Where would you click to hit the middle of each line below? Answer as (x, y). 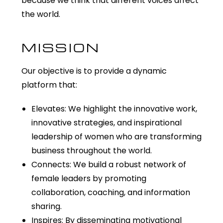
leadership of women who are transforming (116, 136)
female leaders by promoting (89, 178)
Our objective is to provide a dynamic (94, 71)
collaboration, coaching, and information (111, 192)
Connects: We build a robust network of (109, 164)
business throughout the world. (91, 150)
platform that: (49, 85)
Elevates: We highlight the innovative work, (114, 109)
